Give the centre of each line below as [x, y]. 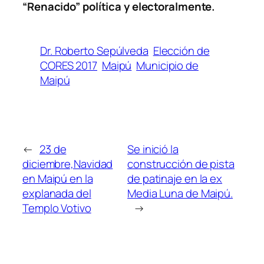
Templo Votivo [57, 208]
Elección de [181, 50]
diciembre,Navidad [68, 164]
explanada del [57, 194]
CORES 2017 [69, 65]
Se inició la [153, 149]
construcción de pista [181, 164]
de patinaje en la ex [175, 179]
